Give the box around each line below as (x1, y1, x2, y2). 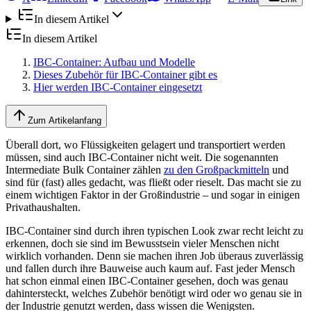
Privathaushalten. (6, 201, 81, 213)
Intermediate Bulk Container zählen (6, 163, 164, 176)
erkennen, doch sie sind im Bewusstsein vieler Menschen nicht (6, 237, 279, 249)
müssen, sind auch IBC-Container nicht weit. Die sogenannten (6, 151, 278, 163)
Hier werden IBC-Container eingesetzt (33, 81, 202, 93)
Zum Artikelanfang (28, 115, 101, 126)
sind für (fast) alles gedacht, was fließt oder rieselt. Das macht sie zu (6, 176, 301, 188)
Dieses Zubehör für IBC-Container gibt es (33, 68, 217, 81)
